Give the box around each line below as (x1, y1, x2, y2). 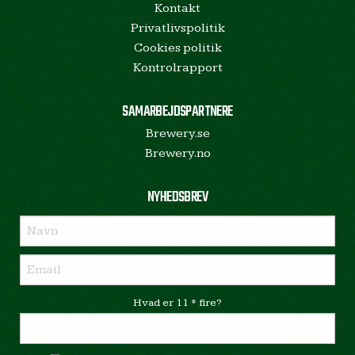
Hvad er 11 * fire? (133, 296, 222, 309)
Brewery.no (144, 146, 211, 161)
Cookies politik (133, 40, 222, 55)
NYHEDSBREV (147, 186, 208, 209)
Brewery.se (145, 126, 210, 141)
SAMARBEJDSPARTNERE (122, 101, 233, 124)
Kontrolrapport (132, 60, 223, 75)
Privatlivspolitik (130, 21, 225, 36)
